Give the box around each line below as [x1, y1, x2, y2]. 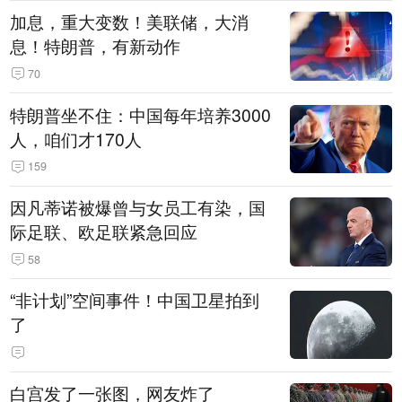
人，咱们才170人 [10, 126, 143, 152]
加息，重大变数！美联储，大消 [10, 9, 249, 35]
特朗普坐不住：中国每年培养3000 [10, 101, 272, 127]
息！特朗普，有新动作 [10, 33, 181, 59]
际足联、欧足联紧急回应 [10, 219, 198, 245]
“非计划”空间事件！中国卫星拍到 [10, 287, 260, 313]
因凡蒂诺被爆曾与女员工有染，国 [10, 195, 267, 221]
